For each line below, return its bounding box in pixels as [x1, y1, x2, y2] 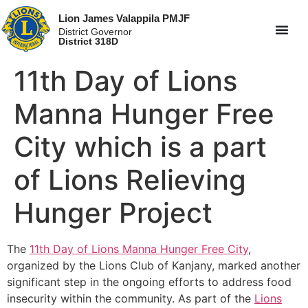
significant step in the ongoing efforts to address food [7, 275, 291, 289]
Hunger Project [14, 196, 212, 230]
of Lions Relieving [14, 163, 246, 197]
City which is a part [14, 130, 267, 164]
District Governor [58, 25, 133, 37]
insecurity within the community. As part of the [7, 291, 254, 306]
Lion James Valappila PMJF [58, 12, 190, 24]
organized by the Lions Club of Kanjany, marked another [7, 258, 300, 273]
